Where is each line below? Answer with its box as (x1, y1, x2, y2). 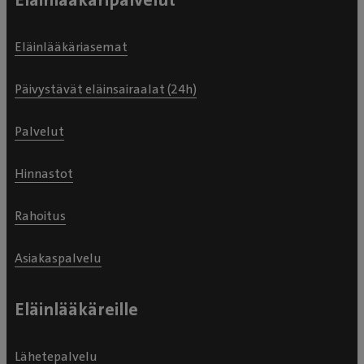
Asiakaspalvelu (15, 249, 102, 266)
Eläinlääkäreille (15, 297, 138, 321)
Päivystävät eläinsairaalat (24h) (15, 80, 197, 97)
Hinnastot (15, 164, 73, 182)
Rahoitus (15, 206, 66, 224)
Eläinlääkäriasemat (15, 37, 128, 55)
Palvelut (15, 122, 64, 140)
